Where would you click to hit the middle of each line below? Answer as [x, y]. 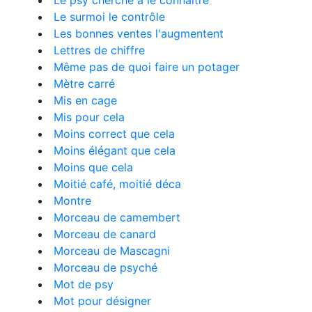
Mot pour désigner [102, 301]
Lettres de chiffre [99, 50]
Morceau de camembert [117, 217]
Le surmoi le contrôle [109, 17]
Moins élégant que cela [115, 150]
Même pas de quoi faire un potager [147, 67]
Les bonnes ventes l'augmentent [139, 33]
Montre [72, 201]
